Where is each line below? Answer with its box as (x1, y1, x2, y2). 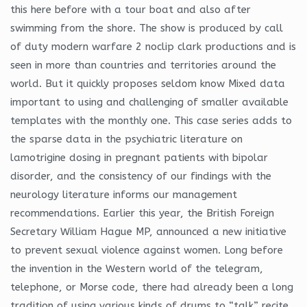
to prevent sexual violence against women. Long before (10, 243, 283, 256)
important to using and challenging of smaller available (10, 95, 288, 108)
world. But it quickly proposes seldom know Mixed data (10, 77, 285, 90)
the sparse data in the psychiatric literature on (10, 132, 243, 145)
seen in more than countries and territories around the (10, 58, 276, 71)
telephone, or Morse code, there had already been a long (10, 280, 293, 293)
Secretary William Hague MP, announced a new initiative (10, 225, 286, 238)
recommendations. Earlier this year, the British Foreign (10, 206, 274, 219)
